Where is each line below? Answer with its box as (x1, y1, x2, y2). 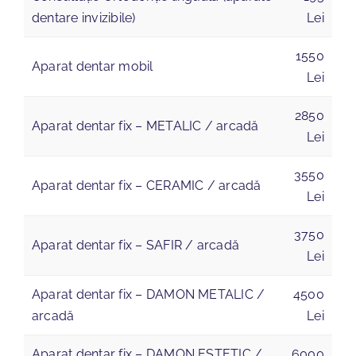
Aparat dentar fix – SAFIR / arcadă (31, 237, 240, 253)
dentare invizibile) (31, 10, 136, 25)
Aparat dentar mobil (31, 58, 153, 74)
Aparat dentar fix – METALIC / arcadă (31, 118, 259, 133)
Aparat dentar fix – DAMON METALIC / (31, 286, 265, 302)
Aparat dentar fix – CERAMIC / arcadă (31, 177, 261, 193)
